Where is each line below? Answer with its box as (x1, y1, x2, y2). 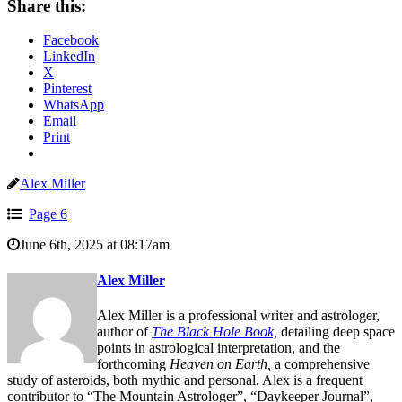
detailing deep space (277, 323, 395, 339)
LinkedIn (43, 48, 95, 65)
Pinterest (43, 81, 92, 97)
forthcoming (97, 355, 170, 371)
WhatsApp (43, 97, 104, 113)
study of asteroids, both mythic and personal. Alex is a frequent (7, 371, 363, 388)
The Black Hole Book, (152, 323, 277, 339)
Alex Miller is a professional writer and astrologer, (97, 307, 380, 323)
